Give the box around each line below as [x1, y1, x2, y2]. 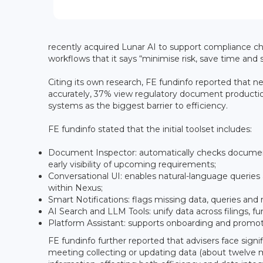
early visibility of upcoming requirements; [48, 159, 216, 170]
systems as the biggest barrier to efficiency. [48, 100, 228, 111]
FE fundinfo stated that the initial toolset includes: [48, 123, 252, 134]
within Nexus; [48, 182, 103, 193]
